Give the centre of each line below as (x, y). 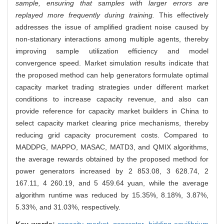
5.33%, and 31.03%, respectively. (68, 207)
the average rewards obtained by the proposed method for (112, 159)
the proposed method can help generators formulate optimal (112, 75)
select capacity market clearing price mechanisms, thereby (112, 123)
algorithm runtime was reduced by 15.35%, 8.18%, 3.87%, (112, 195)
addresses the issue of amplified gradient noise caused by (112, 27)
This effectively (181, 15)
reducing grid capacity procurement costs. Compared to (112, 135)
